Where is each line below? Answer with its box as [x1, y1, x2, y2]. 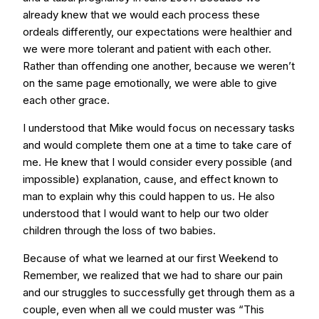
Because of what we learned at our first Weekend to [23, 251, 278, 265]
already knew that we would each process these [23, 8, 260, 21]
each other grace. [23, 93, 110, 107]
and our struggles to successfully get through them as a [23, 286, 295, 299]
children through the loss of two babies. [23, 224, 216, 237]
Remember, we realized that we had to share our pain [23, 268, 283, 282]
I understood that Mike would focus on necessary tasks [23, 121, 295, 135]
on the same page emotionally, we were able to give [23, 76, 277, 90]
